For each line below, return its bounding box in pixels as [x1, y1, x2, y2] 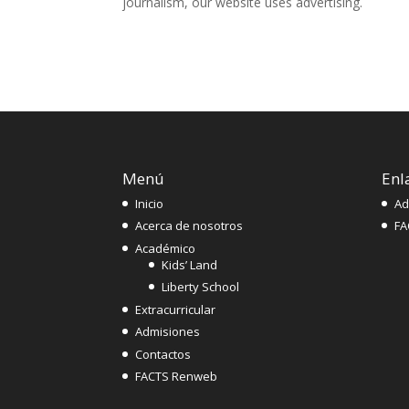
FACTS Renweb [135, 368, 218, 384]
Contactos [135, 345, 192, 362]
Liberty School [162, 278, 240, 295]
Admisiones [135, 323, 201, 340]
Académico [135, 239, 196, 257]
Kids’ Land [162, 256, 218, 273]
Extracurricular [135, 300, 216, 318]
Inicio [135, 194, 164, 212]
